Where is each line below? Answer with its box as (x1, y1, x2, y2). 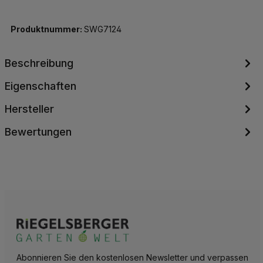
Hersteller (4, 102, 54, 115)
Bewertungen (4, 125, 72, 138)
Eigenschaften (4, 79, 76, 92)
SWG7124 (83, 23, 122, 34)
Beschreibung (4, 56, 73, 69)
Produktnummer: (10, 23, 84, 34)
